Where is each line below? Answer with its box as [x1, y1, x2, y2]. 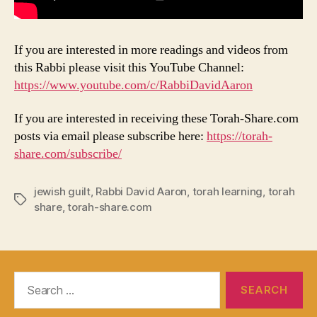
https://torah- [207, 128, 272, 145]
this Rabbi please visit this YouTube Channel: [14, 59, 244, 76]
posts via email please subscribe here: [14, 128, 207, 145]
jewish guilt [34, 185, 91, 199]
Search [8, 271, 47, 287]
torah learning [192, 185, 263, 199]
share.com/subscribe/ [14, 146, 122, 163]
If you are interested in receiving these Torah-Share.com [14, 110, 299, 127]
